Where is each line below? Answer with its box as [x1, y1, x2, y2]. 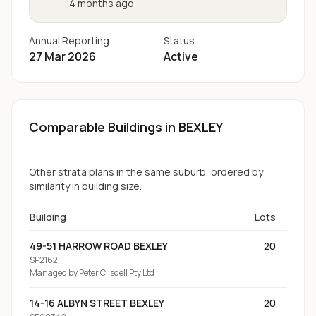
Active [164, 49, 198, 64]
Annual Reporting [29, 34, 109, 47]
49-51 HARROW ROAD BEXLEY [30, 239, 168, 253]
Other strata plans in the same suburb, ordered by [29, 165, 263, 178]
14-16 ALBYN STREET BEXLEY [30, 296, 164, 310]
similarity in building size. [29, 179, 142, 193]
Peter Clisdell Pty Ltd [79, 267, 154, 279]
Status [164, 34, 195, 47]
